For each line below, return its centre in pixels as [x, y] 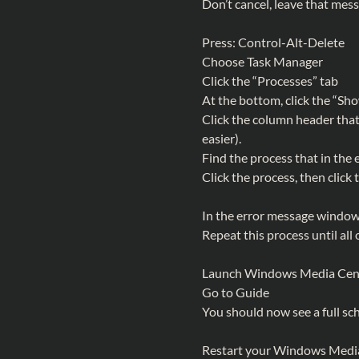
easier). [222, 138]
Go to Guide [236, 292]
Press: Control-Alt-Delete [273, 42]
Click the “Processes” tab [270, 81]
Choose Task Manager [262, 61]
